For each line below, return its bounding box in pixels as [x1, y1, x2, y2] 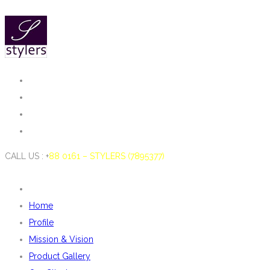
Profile [29, 218, 54, 227]
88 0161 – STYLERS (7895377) [49, 151, 165, 161]
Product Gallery [29, 251, 90, 261]
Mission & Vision [29, 234, 93, 244]
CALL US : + [5, 151, 49, 161]
